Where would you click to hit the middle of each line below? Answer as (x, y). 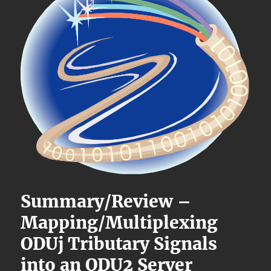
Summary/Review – (106, 201)
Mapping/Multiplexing (119, 222)
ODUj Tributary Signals (119, 243)
